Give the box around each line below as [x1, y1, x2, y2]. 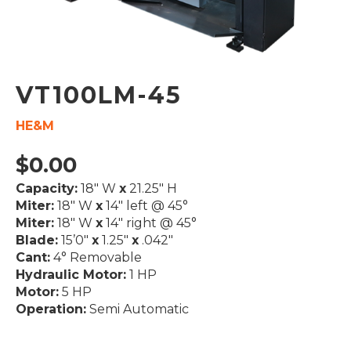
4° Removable [50, 250, 142, 265]
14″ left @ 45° [103, 198, 188, 213]
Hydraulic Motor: [16, 267, 126, 282]
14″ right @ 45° [103, 215, 197, 230]
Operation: [16, 302, 86, 317]
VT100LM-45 [16, 81, 182, 110]
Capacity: [16, 181, 78, 196]
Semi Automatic [86, 302, 189, 317]
